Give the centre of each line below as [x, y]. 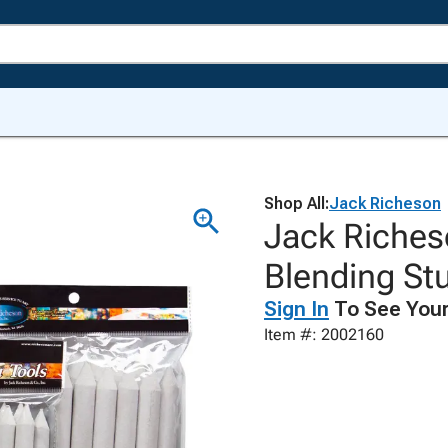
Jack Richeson [385, 203]
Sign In [296, 309]
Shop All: [296, 203]
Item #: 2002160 [324, 334]
